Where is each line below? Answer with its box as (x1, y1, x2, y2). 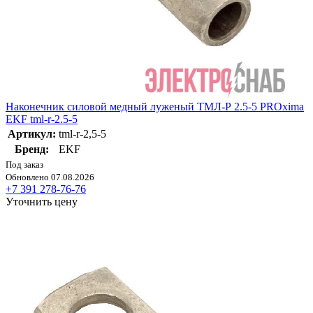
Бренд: (15, 143, 49, 155)
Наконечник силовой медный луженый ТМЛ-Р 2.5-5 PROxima (6, 100, 304, 112)
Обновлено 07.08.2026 (6, 171, 94, 182)
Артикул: (8, 127, 56, 140)
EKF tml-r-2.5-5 (6, 112, 78, 125)
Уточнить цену (6, 195, 78, 208)
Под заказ (6, 159, 43, 170)
